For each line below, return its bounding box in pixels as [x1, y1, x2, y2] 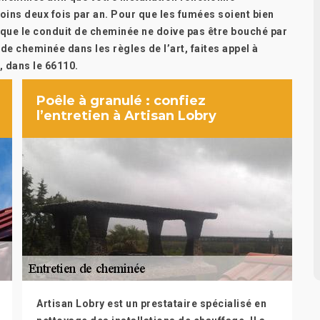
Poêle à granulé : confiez [36, 93, 206, 109]
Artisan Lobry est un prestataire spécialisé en [36, 298, 266, 309]
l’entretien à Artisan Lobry [36, 108, 216, 124]
